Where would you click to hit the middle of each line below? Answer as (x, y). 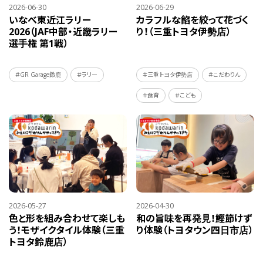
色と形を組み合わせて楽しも (67, 219)
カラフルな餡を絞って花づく (193, 20)
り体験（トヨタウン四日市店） (195, 230)
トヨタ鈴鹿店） (38, 242)
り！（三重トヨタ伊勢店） (184, 31)
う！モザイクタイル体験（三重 (67, 230)
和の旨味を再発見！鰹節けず (194, 219)
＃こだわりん (225, 74)
